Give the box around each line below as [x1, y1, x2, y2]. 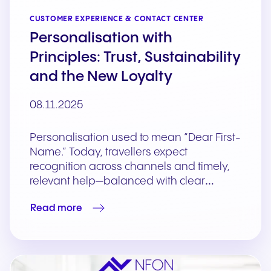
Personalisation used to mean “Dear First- [30, 132, 241, 144]
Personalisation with [30, 31, 172, 47]
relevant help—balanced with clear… [30, 175, 214, 188]
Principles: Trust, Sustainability [30, 50, 241, 66]
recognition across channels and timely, [30, 161, 230, 173]
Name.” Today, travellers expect [30, 146, 188, 158]
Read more [30, 203, 82, 214]
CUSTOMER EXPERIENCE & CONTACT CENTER [30, 15, 204, 24]
